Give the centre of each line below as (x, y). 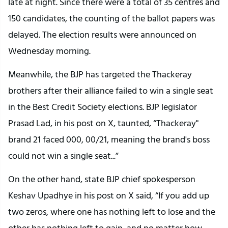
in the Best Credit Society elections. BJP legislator (103, 107)
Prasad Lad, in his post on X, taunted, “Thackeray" (103, 123)
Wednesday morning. (49, 51)
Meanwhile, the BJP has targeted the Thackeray (100, 74)
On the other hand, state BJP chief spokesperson (102, 179)
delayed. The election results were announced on (102, 35)
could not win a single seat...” (63, 156)
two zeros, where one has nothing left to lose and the (112, 212)
